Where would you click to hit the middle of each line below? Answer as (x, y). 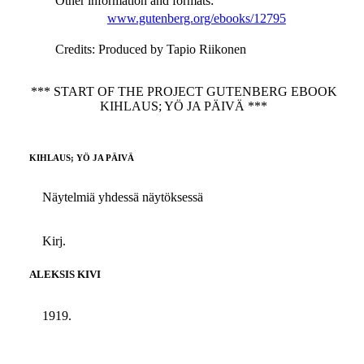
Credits (73, 49)
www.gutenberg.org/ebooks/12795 (196, 18)
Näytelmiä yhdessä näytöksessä (122, 197)
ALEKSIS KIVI (65, 275)
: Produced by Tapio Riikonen (169, 49)
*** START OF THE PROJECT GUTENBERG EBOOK (184, 91)
